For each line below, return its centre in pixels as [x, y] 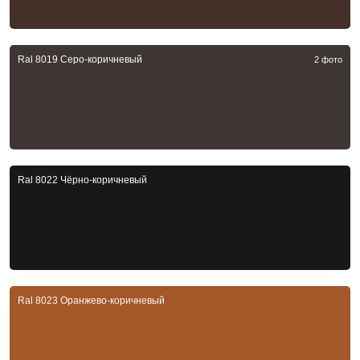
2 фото [328, 60]
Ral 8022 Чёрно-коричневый [82, 180]
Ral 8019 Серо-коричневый [80, 60]
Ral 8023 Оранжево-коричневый [91, 301]
